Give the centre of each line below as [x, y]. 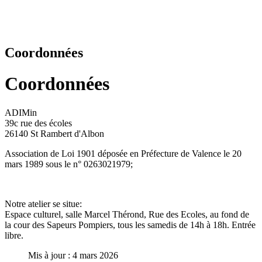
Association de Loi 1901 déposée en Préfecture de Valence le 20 [123, 153]
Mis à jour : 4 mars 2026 [73, 255]
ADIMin [21, 112]
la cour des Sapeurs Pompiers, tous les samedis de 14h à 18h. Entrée [130, 225]
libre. [14, 235]
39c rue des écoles [38, 123]
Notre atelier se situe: [43, 204]
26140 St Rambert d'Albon [54, 133]
